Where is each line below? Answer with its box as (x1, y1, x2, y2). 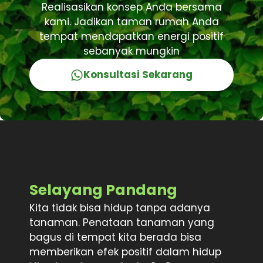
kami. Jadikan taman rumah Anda (44, 15, 219, 29)
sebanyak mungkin (83, 44, 180, 59)
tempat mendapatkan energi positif (39, 29, 224, 44)
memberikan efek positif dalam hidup (29, 245, 221, 259)
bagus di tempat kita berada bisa (29, 230, 201, 245)
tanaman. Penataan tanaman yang (29, 215, 214, 230)
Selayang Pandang (29, 180, 177, 201)
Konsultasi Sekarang (83, 68, 193, 82)
